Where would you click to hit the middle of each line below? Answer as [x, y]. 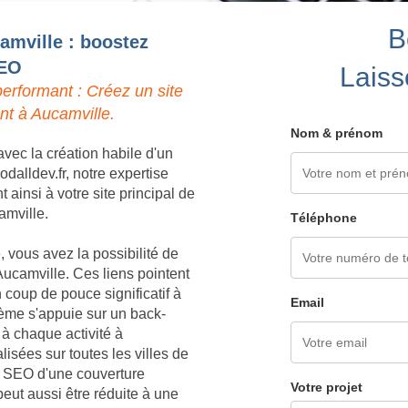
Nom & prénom [337, 133]
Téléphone [324, 217]
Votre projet [326, 387]
